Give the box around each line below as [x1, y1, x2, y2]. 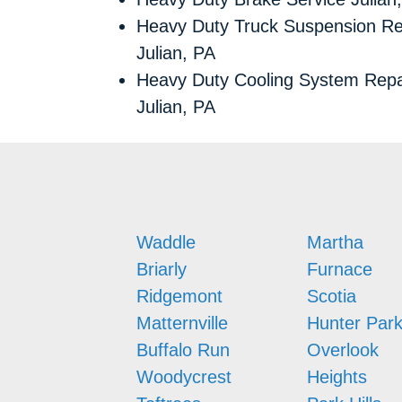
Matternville [136, 312, 228, 333]
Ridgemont [136, 285, 223, 306]
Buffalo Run [136, 339, 230, 360]
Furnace [307, 258, 372, 279]
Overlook [307, 339, 379, 360]
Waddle [136, 232, 196, 252]
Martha [307, 232, 363, 252]
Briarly [136, 258, 187, 279]
